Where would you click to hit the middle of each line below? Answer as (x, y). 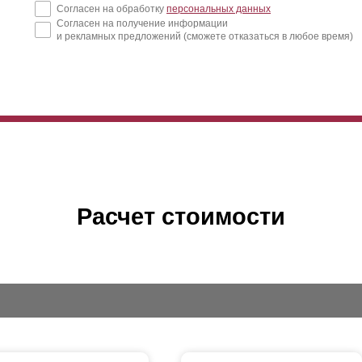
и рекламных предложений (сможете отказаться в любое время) (205, 36)
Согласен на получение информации (142, 23)
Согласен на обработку (112, 8)
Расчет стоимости (181, 216)
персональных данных (219, 8)
